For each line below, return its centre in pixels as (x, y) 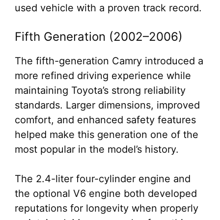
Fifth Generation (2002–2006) (99, 37)
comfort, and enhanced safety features (105, 120)
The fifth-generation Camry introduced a (109, 61)
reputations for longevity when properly (107, 208)
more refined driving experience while (103, 76)
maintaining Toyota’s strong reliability (100, 90)
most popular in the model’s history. (97, 149)
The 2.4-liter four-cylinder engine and (103, 179)
